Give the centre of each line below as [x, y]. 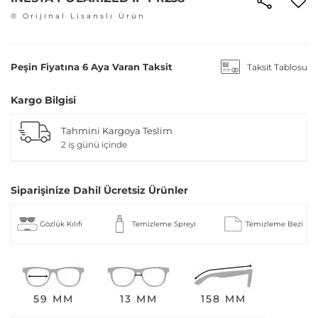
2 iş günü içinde [94, 144]
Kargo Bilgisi [43, 100]
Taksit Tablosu [277, 67]
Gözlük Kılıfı [61, 224]
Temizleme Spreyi [164, 224]
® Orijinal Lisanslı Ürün [78, 16]
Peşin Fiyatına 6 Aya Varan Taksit [92, 67]
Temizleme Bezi [274, 224]
